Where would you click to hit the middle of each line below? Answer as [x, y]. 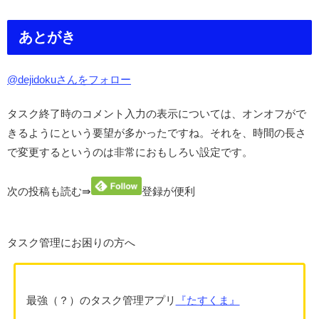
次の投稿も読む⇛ [49, 192]
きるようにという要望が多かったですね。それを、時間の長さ [157, 132]
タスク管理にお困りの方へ [71, 243]
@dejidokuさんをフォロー [69, 79]
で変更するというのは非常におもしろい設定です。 [130, 152]
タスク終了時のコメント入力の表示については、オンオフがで [157, 113]
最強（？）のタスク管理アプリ [101, 300]
